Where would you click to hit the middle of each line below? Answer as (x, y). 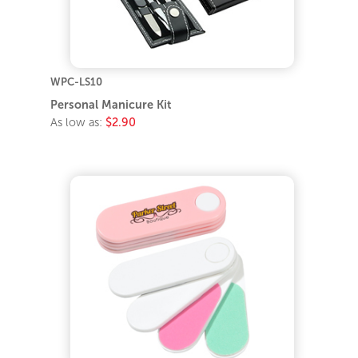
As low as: (78, 122)
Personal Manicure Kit (111, 104)
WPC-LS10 (77, 82)
